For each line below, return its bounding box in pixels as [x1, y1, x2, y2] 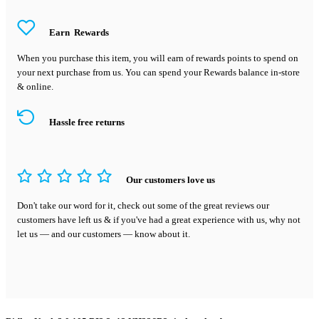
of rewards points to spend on [186, 52, 298, 63]
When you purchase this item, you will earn [17, 52, 186, 63]
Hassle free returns [49, 117, 125, 127]
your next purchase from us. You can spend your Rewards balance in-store [17, 66, 300, 78]
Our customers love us [126, 174, 215, 185]
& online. [17, 80, 53, 92]
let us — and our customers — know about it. [17, 228, 190, 239]
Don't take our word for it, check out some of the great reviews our [17, 199, 269, 211]
